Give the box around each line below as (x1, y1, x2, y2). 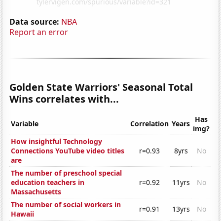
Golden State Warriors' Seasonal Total (9, 80, 193, 94)
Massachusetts (11, 187, 62, 197)
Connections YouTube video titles (11, 146, 125, 156)
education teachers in (11, 178, 85, 187)
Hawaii (11, 209, 35, 219)
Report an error (9, 26, 69, 37)
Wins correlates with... (9, 92, 119, 106)
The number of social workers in (11, 200, 121, 210)
